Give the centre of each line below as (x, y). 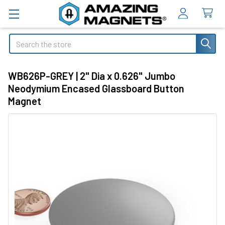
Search (21, 39)
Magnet (25, 101)
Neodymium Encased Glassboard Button (96, 88)
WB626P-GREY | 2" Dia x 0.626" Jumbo (92, 76)
